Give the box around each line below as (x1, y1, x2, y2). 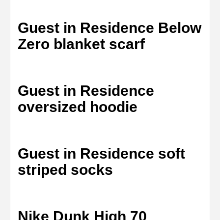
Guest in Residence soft (18, 145, 185, 162)
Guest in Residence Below (18, 19, 201, 36)
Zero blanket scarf (18, 35, 145, 52)
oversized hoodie (18, 98, 137, 115)
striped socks (18, 161, 113, 178)
